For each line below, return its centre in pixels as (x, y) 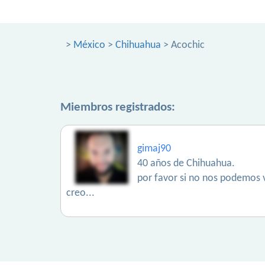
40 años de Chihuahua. (186, 164)
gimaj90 (154, 149)
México (89, 45)
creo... (80, 193)
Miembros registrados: (118, 107)
